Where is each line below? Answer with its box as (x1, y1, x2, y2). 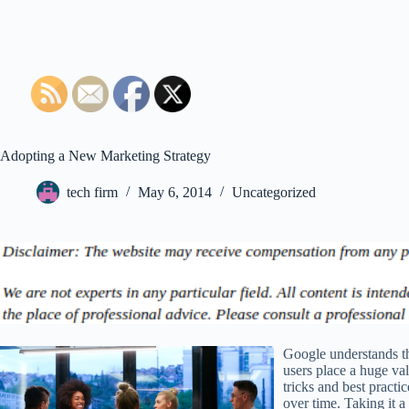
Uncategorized (232, 184, 316, 201)
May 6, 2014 (138, 184, 212, 201)
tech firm (67, 184, 118, 201)
